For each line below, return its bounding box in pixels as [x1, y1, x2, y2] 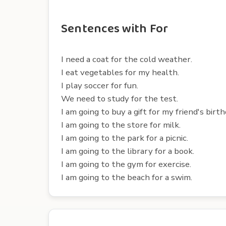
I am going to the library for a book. [61, 145, 194, 157]
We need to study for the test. [61, 92, 178, 104]
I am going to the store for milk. [61, 119, 181, 131]
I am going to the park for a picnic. [61, 132, 188, 144]
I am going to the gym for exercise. [61, 158, 191, 170]
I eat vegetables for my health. [61, 66, 179, 78]
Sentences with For [61, 19, 168, 39]
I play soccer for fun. [61, 79, 138, 91]
